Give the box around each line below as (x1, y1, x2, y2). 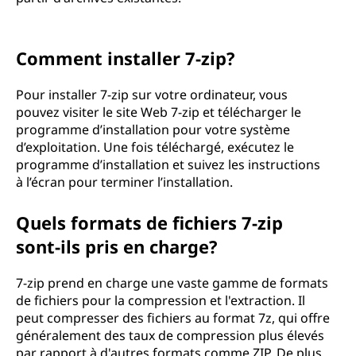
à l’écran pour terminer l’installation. (16, 173, 233, 191)
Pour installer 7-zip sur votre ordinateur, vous (16, 86, 288, 103)
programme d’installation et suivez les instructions (16, 156, 320, 173)
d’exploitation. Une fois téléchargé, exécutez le (16, 138, 294, 156)
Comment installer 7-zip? (16, 46, 235, 70)
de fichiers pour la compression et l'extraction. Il (16, 292, 305, 309)
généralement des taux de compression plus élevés (16, 327, 324, 344)
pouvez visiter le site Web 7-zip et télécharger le (16, 103, 301, 121)
